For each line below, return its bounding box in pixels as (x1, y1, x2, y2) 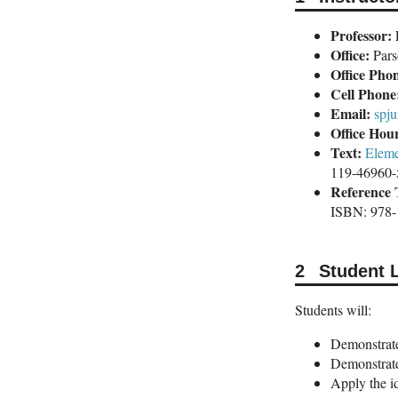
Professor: (330, 25, 392, 46)
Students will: (295, 299, 371, 319)
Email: (330, 103, 370, 124)
